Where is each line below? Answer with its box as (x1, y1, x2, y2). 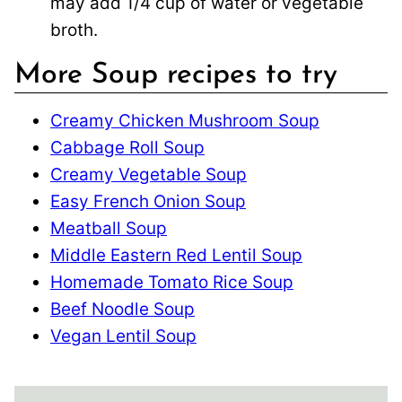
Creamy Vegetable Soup (50, 163, 247, 185)
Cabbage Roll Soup (50, 136, 205, 158)
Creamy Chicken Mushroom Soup (50, 109, 319, 131)
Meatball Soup (50, 217, 167, 239)
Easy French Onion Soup (50, 190, 246, 212)
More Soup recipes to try (14, 60, 337, 90)
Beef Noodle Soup (50, 298, 195, 319)
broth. (50, 19, 98, 40)
